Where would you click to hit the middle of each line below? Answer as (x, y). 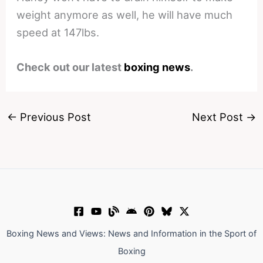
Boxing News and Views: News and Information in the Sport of (131, 234)
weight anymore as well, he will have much (125, 14)
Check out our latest (70, 67)
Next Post (219, 117)
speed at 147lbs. (58, 32)
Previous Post (54, 117)
